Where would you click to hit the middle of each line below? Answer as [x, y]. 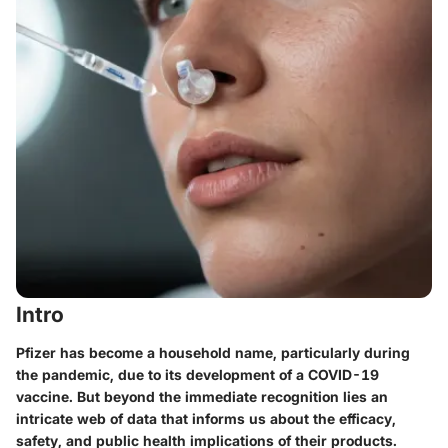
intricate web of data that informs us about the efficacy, [206, 418]
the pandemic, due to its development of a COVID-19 [197, 374]
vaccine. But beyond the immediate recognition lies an [202, 396]
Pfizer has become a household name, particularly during [213, 352]
